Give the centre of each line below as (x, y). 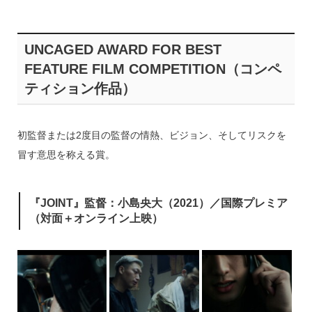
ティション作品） (80, 89)
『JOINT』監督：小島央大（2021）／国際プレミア (158, 203)
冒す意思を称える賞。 (66, 155)
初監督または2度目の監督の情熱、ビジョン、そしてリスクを (151, 135)
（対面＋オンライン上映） (96, 218)
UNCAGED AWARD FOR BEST (123, 50)
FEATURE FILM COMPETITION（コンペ (153, 69)
